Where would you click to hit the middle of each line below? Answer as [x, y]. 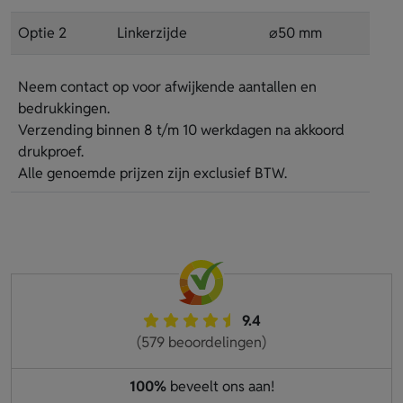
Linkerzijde [152, 32]
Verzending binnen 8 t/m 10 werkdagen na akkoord [181, 130]
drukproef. [51, 151]
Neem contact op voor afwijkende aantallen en [167, 86]
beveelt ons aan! [220, 386]
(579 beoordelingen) [201, 342]
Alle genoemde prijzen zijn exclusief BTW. [152, 173]
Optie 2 [42, 32]
